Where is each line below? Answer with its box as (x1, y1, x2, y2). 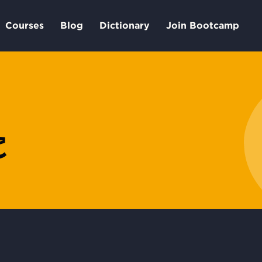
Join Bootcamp (166, 20, 239, 31)
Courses (5, 20, 44, 31)
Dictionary (99, 20, 150, 31)
